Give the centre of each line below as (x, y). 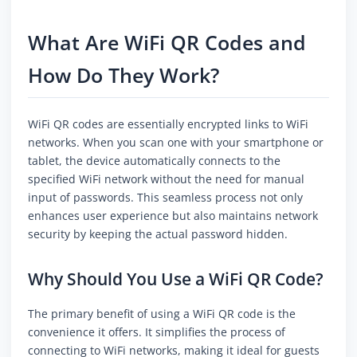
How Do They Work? (124, 76)
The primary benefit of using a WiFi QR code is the (162, 314)
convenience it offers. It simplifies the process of (157, 332)
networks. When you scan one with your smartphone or (176, 143)
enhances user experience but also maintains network (173, 216)
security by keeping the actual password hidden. (158, 234)
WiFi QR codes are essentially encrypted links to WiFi (168, 124)
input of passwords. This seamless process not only (165, 198)
